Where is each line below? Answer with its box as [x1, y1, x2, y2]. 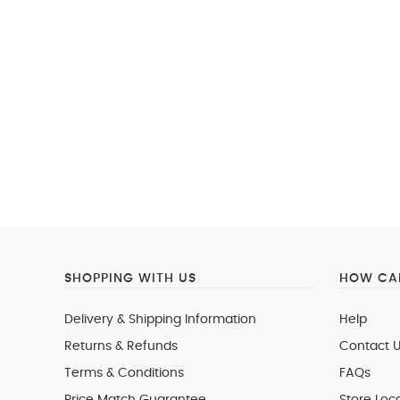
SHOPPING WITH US [64, 272, 196, 285]
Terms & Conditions [64, 367, 184, 379]
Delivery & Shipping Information [64, 313, 256, 326]
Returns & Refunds [64, 340, 178, 353]
